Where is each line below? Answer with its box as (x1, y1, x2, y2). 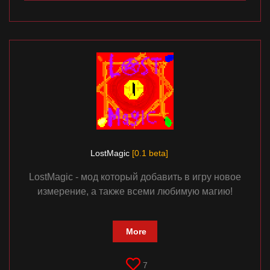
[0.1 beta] (132, 148, 168, 159)
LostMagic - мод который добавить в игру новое (29, 172, 241, 183)
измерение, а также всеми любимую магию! (37, 186, 233, 197)
